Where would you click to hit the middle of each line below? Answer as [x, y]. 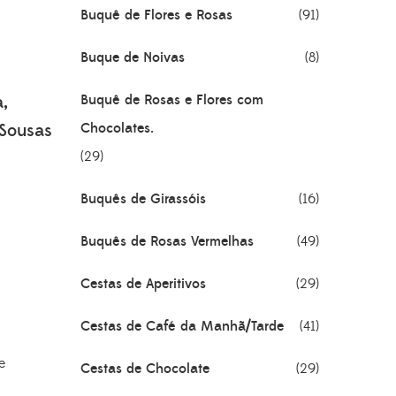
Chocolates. [117, 128]
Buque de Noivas [133, 57]
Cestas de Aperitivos [143, 284]
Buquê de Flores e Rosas [156, 15]
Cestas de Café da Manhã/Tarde [182, 326]
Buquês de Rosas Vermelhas [167, 241]
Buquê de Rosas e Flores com [172, 100]
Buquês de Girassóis [143, 199]
